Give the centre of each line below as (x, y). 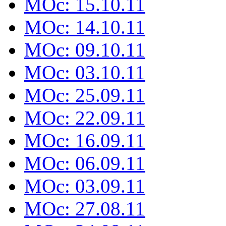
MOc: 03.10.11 (85, 72)
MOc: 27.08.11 (85, 208)
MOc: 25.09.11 (85, 95)
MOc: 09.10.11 (85, 49)
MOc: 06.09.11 (85, 163)
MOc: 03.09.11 (85, 186)
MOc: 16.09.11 (85, 140)
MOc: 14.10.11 (85, 27)
